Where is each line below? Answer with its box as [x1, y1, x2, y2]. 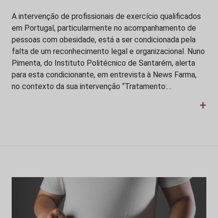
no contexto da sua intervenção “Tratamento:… [12, 81, 172, 91]
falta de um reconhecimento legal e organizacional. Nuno [12, 46, 205, 56]
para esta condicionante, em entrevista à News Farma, [12, 70, 197, 79]
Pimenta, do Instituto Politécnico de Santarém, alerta [12, 58, 195, 68]
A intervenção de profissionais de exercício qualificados [12, 11, 201, 21]
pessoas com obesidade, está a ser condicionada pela [12, 35, 196, 44]
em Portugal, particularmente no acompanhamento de [12, 23, 196, 33]
